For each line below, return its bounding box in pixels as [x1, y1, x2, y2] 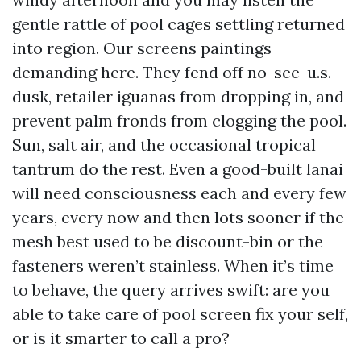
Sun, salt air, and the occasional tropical [12, 135, 316, 155]
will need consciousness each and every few [12, 183, 346, 203]
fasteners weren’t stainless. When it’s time [12, 255, 334, 276]
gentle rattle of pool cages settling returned [12, 14, 345, 34]
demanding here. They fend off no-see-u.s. [12, 62, 331, 82]
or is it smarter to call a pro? [12, 328, 230, 348]
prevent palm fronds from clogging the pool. [12, 110, 346, 131]
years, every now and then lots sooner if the [12, 207, 344, 227]
